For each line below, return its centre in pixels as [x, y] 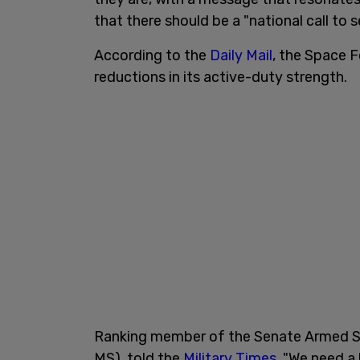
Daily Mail [241, 55]
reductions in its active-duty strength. [221, 77]
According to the [152, 55]
